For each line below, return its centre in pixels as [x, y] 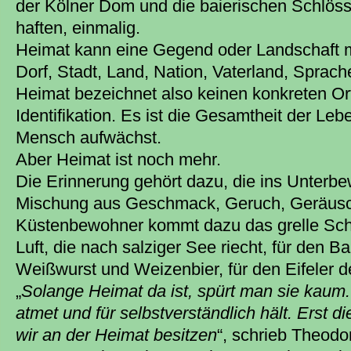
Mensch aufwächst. [89, 137]
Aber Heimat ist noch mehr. [118, 159]
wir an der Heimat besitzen [116, 335]
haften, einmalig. [78, 27]
